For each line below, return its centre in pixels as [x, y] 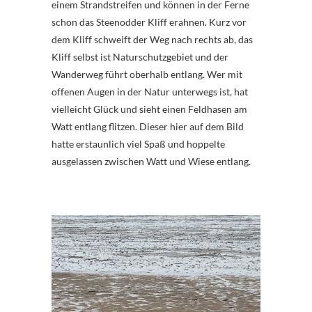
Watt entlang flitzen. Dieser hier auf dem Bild [148, 126]
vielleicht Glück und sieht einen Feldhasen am [149, 109]
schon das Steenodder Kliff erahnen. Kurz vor [149, 22]
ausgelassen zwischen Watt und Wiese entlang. [151, 161]
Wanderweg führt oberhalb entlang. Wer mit [147, 74]
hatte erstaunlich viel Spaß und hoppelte [138, 143]
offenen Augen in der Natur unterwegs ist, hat [150, 91]
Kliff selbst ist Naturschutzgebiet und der [140, 56]
